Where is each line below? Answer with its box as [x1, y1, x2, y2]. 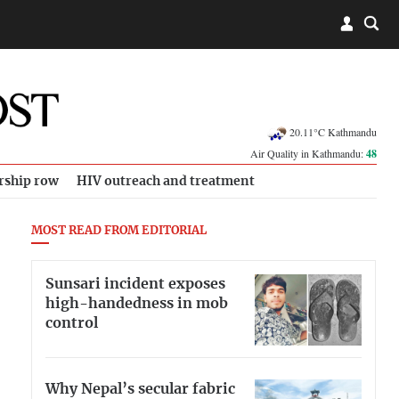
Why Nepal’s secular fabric [45, 381, 235, 396]
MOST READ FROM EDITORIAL [31, 225, 207, 237]
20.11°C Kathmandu [289, 124, 377, 139]
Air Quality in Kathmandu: [250, 146, 366, 160]
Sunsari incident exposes [45, 276, 225, 291]
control [45, 315, 98, 330]
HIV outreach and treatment [77, 175, 255, 188]
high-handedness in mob [45, 296, 228, 311]
